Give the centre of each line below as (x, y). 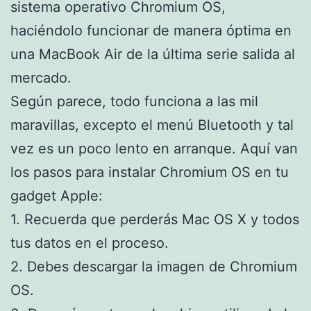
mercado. (41, 77)
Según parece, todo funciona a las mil (134, 101)
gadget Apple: (57, 195)
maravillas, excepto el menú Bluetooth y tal (152, 125)
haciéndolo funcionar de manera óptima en (151, 30)
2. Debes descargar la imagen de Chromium (154, 266)
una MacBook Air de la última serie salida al (153, 54)
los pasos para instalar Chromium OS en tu (150, 172)
